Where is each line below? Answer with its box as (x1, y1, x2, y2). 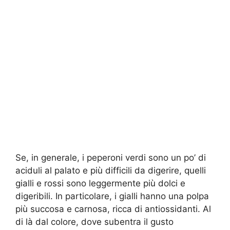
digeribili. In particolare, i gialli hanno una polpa (15, 190, 209, 201)
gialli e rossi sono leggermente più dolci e (15, 178, 185, 188)
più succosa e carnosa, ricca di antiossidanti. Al (15, 203, 211, 214)
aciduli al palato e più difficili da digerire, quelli (15, 165, 206, 176)
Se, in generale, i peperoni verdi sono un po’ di (15, 152, 206, 163)
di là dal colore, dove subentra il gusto (15, 216, 174, 227)
